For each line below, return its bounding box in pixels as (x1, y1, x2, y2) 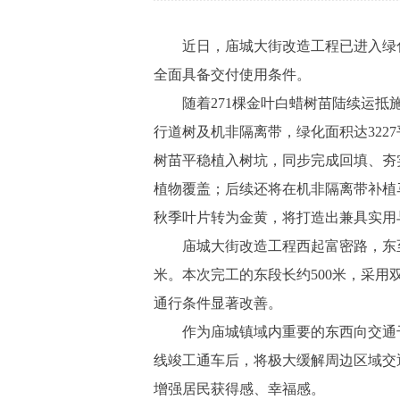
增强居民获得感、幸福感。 (154, 381, 325, 396)
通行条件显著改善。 (154, 296, 282, 311)
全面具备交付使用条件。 (154, 67, 311, 82)
